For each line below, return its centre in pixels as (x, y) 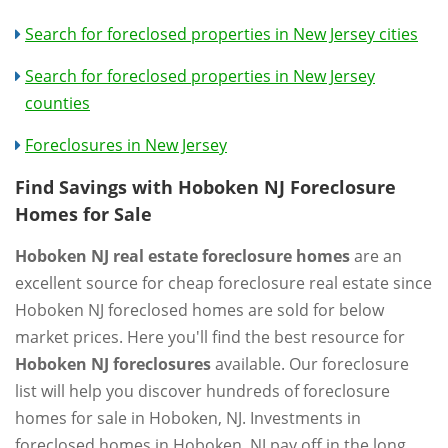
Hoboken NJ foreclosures (113, 364)
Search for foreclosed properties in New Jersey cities (221, 34)
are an (376, 256)
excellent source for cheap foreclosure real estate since (223, 283)
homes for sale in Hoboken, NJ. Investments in (188, 418)
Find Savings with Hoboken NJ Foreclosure (205, 187)
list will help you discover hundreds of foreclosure (202, 391)
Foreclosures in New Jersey (126, 145)
